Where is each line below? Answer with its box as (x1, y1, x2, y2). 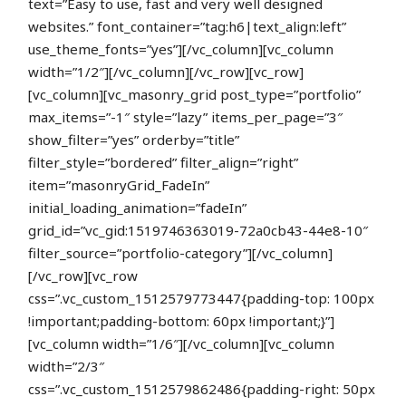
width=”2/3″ (28, 356, 105, 375)
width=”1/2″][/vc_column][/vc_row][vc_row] (28, 62, 304, 81)
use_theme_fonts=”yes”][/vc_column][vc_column (28, 39, 334, 58)
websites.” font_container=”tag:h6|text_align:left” (28, 16, 347, 35)
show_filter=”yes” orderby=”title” (28, 130, 240, 149)
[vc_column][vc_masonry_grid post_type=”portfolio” (28, 84, 362, 103)
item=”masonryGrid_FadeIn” (28, 175, 210, 194)
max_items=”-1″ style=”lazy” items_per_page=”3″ (28, 107, 343, 126)
